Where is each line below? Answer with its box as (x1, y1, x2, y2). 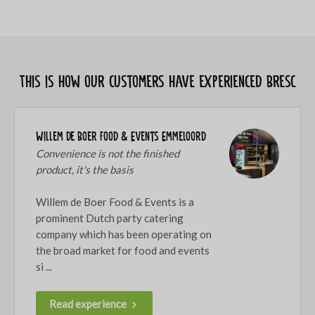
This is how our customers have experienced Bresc (19, 70, 296, 92)
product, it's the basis (36, 162, 134, 176)
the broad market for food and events (36, 243, 210, 257)
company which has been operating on (36, 227, 212, 240)
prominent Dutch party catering (36, 211, 184, 224)
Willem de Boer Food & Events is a (36, 195, 194, 208)
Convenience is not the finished (36, 146, 179, 160)
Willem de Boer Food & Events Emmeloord (36, 128, 206, 145)
